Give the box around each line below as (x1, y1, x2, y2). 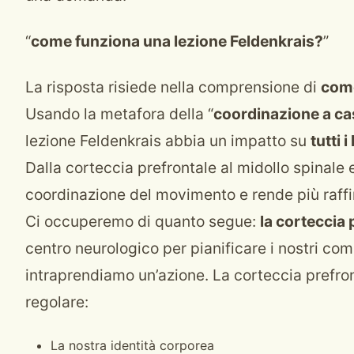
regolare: (25, 292, 88, 311)
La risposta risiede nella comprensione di (25, 77, 321, 96)
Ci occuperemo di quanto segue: (25, 212, 260, 231)
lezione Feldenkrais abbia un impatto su (25, 131, 311, 150)
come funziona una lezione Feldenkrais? (31, 32, 323, 51)
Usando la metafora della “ (25, 104, 213, 123)
